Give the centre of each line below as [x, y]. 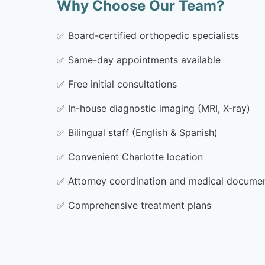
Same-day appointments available [144, 60]
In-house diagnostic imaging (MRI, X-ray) [159, 108]
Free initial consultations [122, 84]
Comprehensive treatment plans [140, 205]
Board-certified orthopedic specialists [153, 35]
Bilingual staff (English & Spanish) [143, 132]
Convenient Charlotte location [135, 157]
